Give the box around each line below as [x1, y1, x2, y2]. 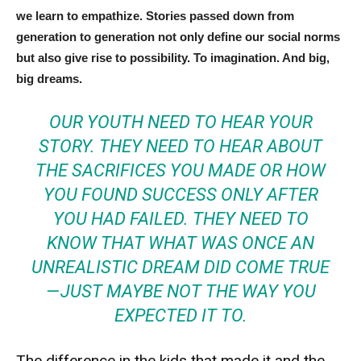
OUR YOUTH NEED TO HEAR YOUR [48, 111, 313, 132]
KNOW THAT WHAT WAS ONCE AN [47, 232, 314, 253]
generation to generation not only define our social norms [16, 29, 340, 44]
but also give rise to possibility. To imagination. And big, [16, 50, 330, 64]
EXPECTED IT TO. [114, 305, 247, 326]
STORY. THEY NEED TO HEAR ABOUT [39, 135, 322, 156]
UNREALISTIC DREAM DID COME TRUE [31, 256, 330, 277]
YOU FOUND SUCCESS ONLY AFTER [43, 184, 318, 205]
